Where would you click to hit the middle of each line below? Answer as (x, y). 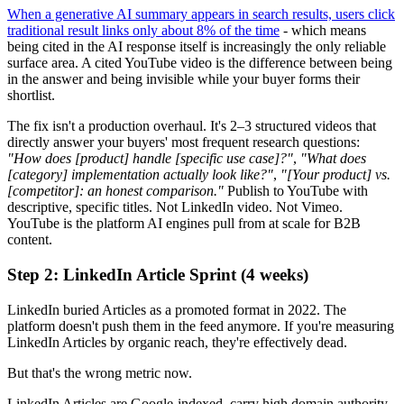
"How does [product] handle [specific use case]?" (150, 159)
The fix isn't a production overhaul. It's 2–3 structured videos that (192, 126)
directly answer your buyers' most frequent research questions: (184, 142)
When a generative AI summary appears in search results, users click (201, 14)
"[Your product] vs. (335, 175)
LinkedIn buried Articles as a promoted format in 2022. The (177, 309)
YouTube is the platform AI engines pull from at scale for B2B (184, 224)
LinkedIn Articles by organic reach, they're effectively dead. (177, 342)
